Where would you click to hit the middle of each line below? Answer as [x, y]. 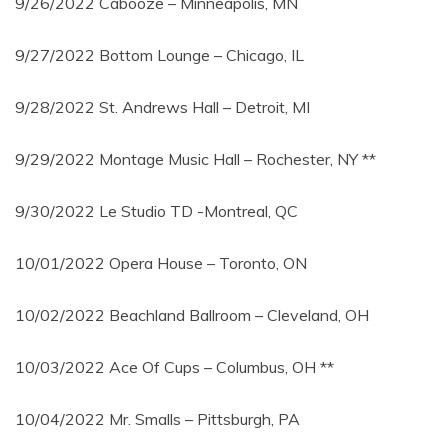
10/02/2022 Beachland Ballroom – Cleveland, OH [192, 315]
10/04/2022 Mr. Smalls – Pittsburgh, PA [157, 419]
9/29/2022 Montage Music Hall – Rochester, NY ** [195, 159]
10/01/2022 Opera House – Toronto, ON [161, 263]
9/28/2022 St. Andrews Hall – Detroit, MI [162, 107]
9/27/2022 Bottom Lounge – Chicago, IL [159, 55]
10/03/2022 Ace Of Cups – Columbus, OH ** [174, 367]
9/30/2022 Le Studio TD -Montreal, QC [156, 211]
